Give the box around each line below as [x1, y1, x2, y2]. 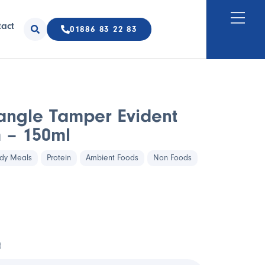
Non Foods [153, 153, 192, 163]
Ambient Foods [86, 153, 138, 163]
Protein [47, 153, 71, 163]
